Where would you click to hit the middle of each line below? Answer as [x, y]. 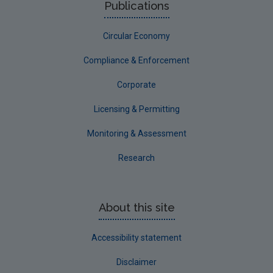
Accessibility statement [136, 237]
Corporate [136, 84]
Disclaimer [136, 262]
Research [136, 158]
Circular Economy [136, 36]
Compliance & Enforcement [136, 60]
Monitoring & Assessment [136, 133]
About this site [136, 207]
